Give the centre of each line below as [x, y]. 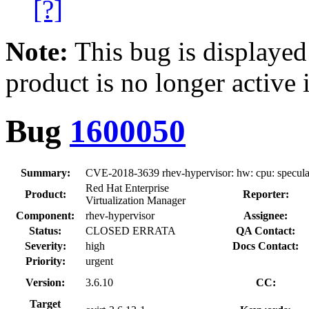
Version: [45, 282]
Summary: [45, 172]
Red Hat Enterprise [127, 188]
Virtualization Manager [136, 200]
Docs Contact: [266, 246]
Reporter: [266, 194]
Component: [45, 215]
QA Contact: [266, 230]
